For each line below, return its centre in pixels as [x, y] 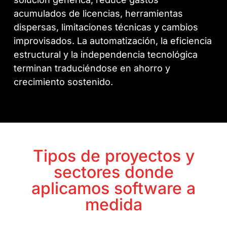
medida [113, 205]
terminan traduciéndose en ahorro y [92, 68]
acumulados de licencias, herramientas [99, 14]
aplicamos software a [113, 188]
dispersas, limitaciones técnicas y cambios [106, 27]
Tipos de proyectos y [113, 156]
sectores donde [113, 172]
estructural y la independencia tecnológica [106, 55]
